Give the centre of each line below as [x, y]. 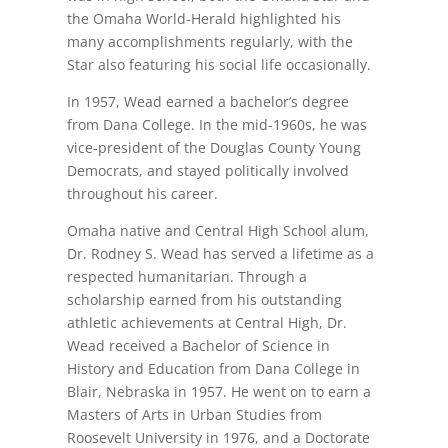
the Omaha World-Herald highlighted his [204, 19]
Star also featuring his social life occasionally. [219, 65]
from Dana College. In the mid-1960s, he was [217, 125]
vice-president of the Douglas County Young [214, 148]
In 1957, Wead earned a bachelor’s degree [208, 102]
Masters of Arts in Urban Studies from [195, 415]
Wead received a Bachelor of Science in [199, 346]
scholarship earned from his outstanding [205, 300]
